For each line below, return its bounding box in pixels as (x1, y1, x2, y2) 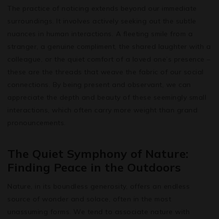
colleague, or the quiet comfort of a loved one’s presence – (7, 54, 211, 64)
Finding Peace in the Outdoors (7, 159, 181, 175)
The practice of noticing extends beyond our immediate (7, 3, 197, 13)
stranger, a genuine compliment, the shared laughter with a (7, 42, 211, 51)
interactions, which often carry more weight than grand (7, 105, 197, 114)
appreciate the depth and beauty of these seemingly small (7, 92, 206, 102)
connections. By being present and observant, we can (7, 80, 191, 89)
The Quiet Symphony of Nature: (7, 146, 188, 161)
